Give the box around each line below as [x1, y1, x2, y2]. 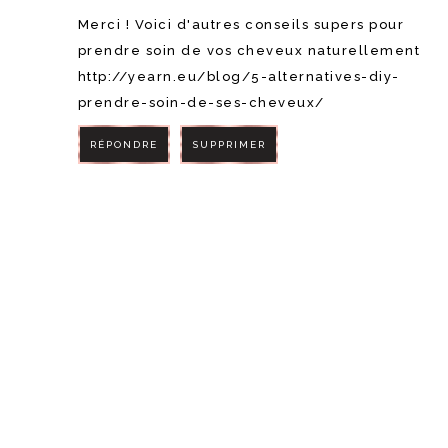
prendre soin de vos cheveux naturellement [77, 43, 421, 59]
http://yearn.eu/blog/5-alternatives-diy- [77, 69, 400, 85]
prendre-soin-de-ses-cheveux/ [77, 95, 325, 111]
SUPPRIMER [191, 139, 266, 151]
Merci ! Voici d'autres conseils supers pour [77, 17, 405, 33]
